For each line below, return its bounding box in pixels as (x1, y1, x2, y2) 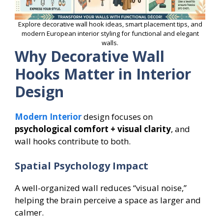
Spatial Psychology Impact (15, 159, 148, 172)
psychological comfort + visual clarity (15, 123, 171, 135)
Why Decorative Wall (15, 46, 165, 67)
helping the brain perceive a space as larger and (15, 194, 201, 206)
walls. (102, 38, 118, 48)
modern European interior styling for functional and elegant (21, 29, 199, 38)
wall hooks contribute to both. (15, 136, 131, 147)
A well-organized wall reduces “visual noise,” (15, 182, 187, 193)
